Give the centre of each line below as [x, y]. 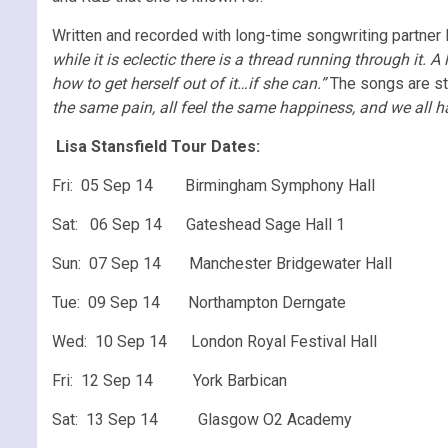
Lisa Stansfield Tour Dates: [156, 146]
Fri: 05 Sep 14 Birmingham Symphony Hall [213, 185]
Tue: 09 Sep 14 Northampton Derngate [199, 302]
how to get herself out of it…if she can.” [189, 83]
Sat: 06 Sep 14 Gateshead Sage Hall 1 [198, 224]
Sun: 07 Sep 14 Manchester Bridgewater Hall [222, 263]
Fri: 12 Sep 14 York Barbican [169, 380]
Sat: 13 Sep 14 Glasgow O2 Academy [202, 419]
